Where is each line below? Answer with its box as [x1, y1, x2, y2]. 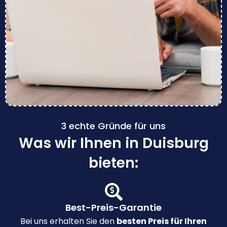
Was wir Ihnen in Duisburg [18, 133, 209, 154]
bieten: [89, 153, 138, 173]
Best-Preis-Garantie [65, 201, 162, 214]
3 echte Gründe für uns [61, 120, 166, 133]
